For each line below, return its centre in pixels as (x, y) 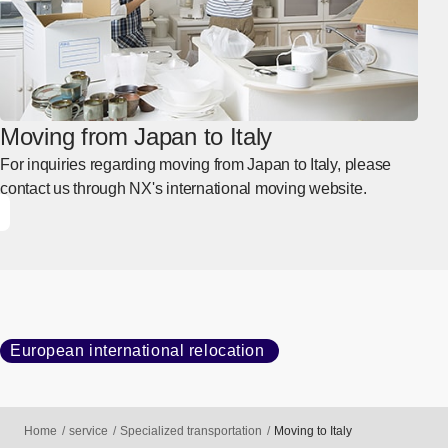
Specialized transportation (191, 431)
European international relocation (137, 350)
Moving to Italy (313, 431)
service (88, 431)
